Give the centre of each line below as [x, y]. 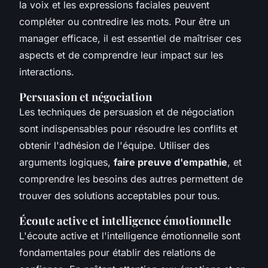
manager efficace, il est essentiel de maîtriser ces [130, 38]
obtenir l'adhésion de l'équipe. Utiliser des [114, 145]
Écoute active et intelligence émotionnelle [125, 220]
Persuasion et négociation [86, 96]
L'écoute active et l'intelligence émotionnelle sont [130, 235]
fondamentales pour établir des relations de [117, 252]
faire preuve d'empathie [170, 162]
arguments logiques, [66, 162]
